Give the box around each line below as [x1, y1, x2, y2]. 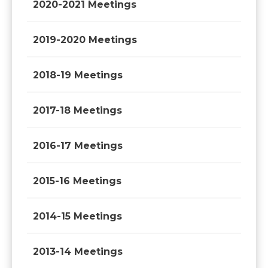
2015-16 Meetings [33, 175, 121, 187]
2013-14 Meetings [33, 246, 123, 257]
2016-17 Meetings [33, 140, 123, 151]
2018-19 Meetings [33, 69, 123, 81]
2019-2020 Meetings [33, 34, 137, 45]
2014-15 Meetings [33, 211, 122, 222]
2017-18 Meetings [33, 105, 122, 116]
